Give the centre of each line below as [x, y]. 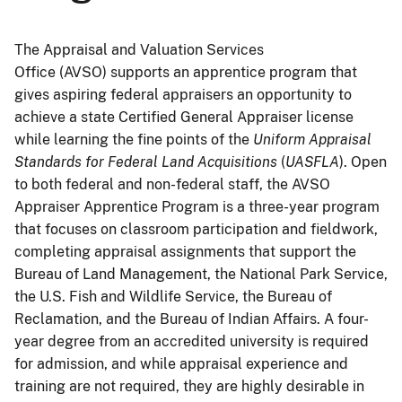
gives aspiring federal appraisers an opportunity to [183, 94]
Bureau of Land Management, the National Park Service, [201, 274]
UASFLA [312, 162]
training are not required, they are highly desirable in [189, 386]
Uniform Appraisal [312, 139]
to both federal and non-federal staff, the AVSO [172, 184]
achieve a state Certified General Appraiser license [184, 117]
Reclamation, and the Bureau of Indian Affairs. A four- [192, 319]
